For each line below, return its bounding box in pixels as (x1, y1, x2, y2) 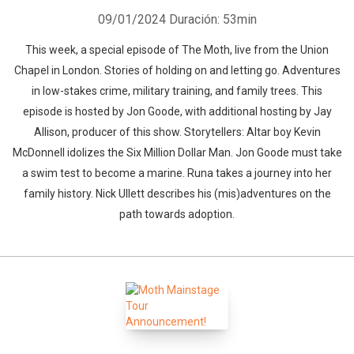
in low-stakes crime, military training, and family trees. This (32, 85, 322, 97)
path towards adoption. (119, 208, 235, 220)
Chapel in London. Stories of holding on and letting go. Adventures (13, 64, 341, 77)
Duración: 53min (168, 12, 257, 27)
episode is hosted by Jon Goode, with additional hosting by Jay (22, 105, 332, 118)
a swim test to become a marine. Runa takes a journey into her (22, 167, 332, 179)
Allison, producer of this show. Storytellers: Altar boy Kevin (33, 126, 321, 138)
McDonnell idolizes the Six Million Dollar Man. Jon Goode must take (12, 146, 342, 159)
